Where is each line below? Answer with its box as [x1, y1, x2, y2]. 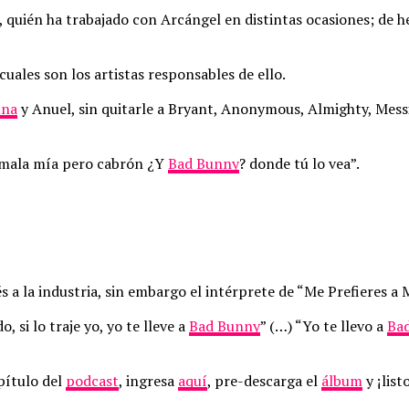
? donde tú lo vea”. [239, 152, 360, 173]
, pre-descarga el [207, 370, 321, 391]
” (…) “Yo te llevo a [260, 315, 387, 336]
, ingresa [119, 370, 178, 391]
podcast [66, 370, 119, 391]
